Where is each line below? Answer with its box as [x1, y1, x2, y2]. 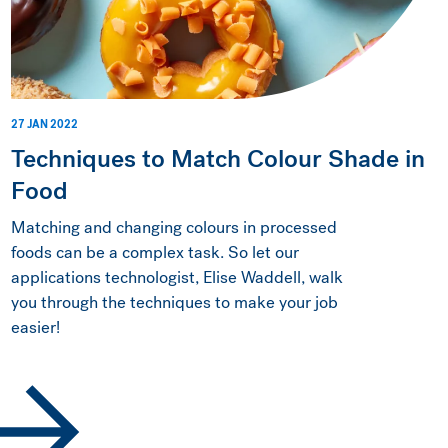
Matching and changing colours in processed [10, 215, 337, 239]
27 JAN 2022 [10, 116, 78, 132]
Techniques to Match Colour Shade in [10, 141, 425, 176]
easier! [10, 315, 60, 339]
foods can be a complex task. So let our [10, 240, 299, 264]
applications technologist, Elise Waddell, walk [10, 265, 343, 289]
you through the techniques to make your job [10, 290, 338, 314]
